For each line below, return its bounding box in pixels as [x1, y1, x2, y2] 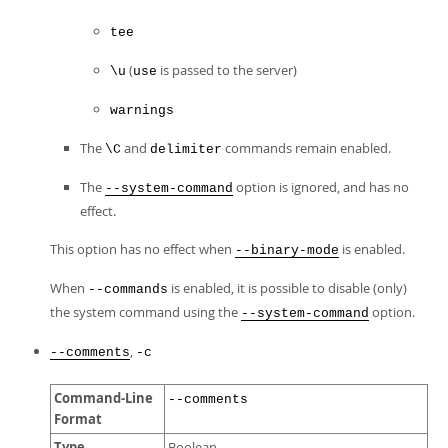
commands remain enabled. [222, 139, 391, 157]
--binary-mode [235, 243, 339, 258]
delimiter [150, 142, 222, 157]
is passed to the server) [157, 61, 297, 79]
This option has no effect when [50, 240, 235, 258]
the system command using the [50, 303, 241, 321]
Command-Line [54, 389, 153, 407]
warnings [110, 103, 174, 118]
